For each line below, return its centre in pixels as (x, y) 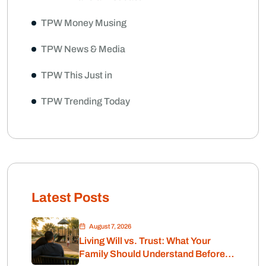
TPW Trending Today (85, 102)
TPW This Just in (77, 75)
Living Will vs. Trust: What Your (145, 241)
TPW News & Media (83, 49)
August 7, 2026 (110, 227)
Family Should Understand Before (152, 254)
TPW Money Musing (84, 23)
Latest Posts (70, 198)
